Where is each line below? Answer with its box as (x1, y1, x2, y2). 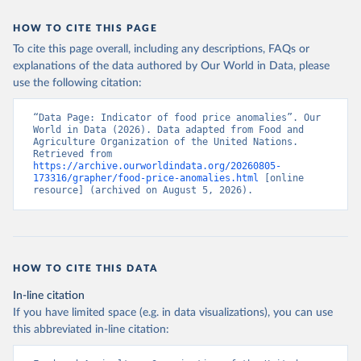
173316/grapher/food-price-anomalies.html (33, 172, 259, 184)
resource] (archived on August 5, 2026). (33, 185, 253, 196)
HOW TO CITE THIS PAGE (13, 23, 158, 33)
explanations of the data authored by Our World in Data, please (13, 60, 330, 72)
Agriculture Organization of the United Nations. (33, 136, 298, 147)
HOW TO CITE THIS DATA (13, 263, 159, 273)
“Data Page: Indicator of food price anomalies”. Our (33, 112, 321, 123)
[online (259, 172, 304, 184)
